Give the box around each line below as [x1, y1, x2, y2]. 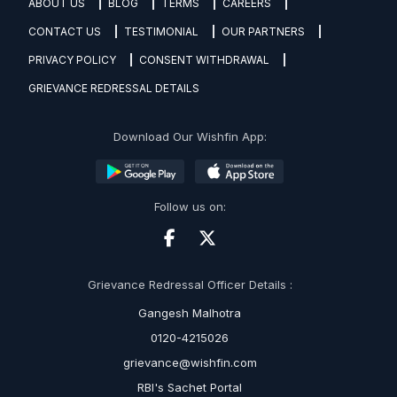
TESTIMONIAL [124, 25, 198, 38]
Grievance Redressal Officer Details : [87, 277, 292, 292]
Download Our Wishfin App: [113, 129, 267, 144]
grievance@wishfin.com [122, 355, 257, 370]
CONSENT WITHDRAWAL [139, 53, 269, 66]
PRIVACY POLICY [28, 53, 116, 66]
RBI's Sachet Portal [137, 380, 242, 395]
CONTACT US [28, 25, 101, 38]
